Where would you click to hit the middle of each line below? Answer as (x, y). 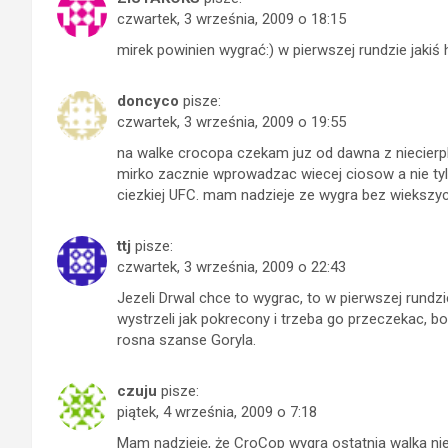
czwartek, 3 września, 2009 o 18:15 (231, 19)
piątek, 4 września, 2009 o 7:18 (217, 412)
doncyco (148, 101)
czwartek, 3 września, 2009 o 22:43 (231, 267)
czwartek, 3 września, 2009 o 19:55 (231, 122)
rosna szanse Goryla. (186, 340)
